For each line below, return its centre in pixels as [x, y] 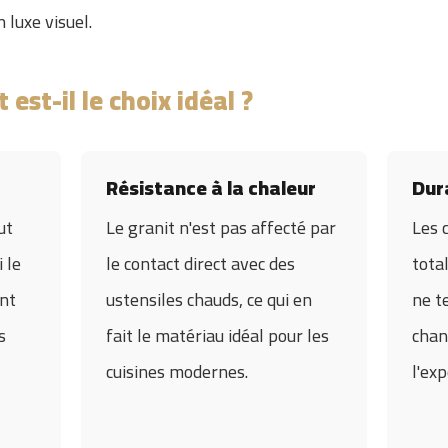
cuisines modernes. [176, 371]
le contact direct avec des [200, 263]
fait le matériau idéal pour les [217, 335]
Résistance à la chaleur [210, 187]
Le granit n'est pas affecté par [220, 227]
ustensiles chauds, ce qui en [208, 299]
